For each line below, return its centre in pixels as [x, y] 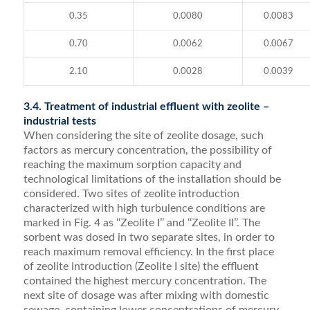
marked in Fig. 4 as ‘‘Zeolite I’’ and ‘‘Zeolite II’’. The [142, 222]
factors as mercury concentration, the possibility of [147, 150]
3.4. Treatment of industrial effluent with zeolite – [146, 106]
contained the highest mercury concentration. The [145, 281]
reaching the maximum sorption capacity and [132, 164]
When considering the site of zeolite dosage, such [143, 135]
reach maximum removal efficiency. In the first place [148, 252]
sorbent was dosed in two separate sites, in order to [149, 237]
